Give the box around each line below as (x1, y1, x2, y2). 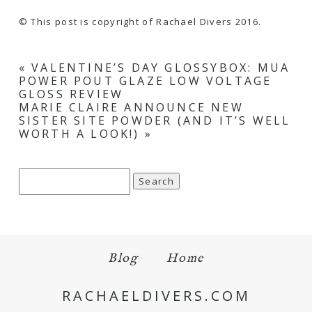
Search (18, 173, 54, 186)
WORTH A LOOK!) (18, 125, 140, 141)
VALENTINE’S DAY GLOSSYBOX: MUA (31, 59, 290, 75)
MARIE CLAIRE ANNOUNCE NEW (18, 99, 244, 115)
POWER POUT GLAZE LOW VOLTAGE (18, 72, 272, 88)
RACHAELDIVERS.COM (61, 286, 251, 305)
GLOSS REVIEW (18, 86, 124, 102)
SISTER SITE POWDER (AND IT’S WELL (18, 112, 291, 128)
